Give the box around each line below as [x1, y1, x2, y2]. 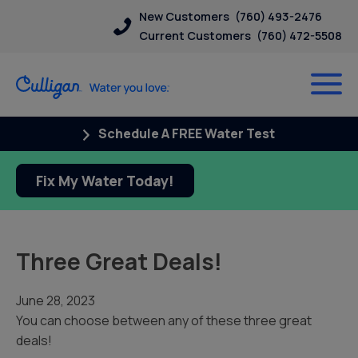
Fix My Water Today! [36, 171, 174, 190]
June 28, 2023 [16, 292, 95, 309]
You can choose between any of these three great [16, 312, 312, 329]
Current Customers [139, 28, 251, 43]
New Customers [139, 9, 229, 24]
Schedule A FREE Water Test [96, 125, 276, 142]
